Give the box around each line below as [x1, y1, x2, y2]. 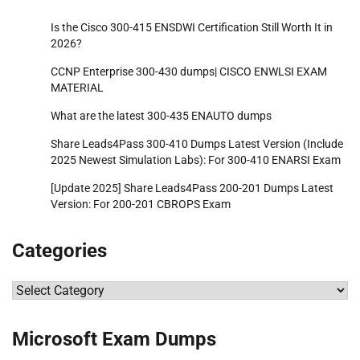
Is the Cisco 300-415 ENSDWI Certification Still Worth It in [51, 21, 333, 35]
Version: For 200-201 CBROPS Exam [51, 198, 231, 211]
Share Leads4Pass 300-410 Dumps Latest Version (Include [51, 137, 343, 151]
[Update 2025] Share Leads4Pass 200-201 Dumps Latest [51, 182, 333, 195]
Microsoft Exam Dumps [12, 328, 216, 351]
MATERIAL [51, 81, 104, 95]
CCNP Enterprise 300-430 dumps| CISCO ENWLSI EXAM [51, 65, 327, 79]
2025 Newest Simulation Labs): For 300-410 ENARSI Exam [51, 153, 341, 167]
